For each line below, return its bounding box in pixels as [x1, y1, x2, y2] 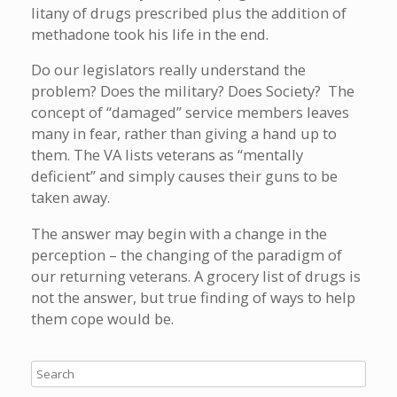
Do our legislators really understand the [31, 59, 306, 81]
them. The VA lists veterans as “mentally [31, 144, 303, 166]
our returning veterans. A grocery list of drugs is [31, 265, 361, 286]
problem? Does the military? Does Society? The [31, 81, 354, 102]
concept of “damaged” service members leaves [31, 102, 349, 123]
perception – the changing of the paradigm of [31, 244, 342, 265]
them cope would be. [31, 307, 174, 329]
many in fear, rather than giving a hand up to [31, 123, 337, 144]
